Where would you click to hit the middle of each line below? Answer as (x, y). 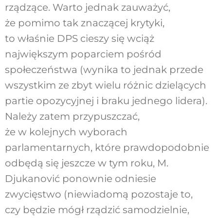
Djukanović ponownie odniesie (80, 179)
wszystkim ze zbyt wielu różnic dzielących (105, 85)
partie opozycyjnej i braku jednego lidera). (106, 101)
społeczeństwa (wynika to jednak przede (104, 70)
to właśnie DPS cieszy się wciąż (79, 39)
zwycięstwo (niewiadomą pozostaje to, (99, 194)
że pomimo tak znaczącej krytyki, (84, 23)
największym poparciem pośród (83, 54)
